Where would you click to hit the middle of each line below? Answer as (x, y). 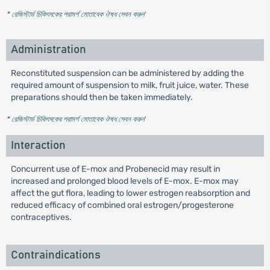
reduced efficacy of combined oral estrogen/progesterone (122, 205)
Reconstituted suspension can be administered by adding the (127, 73)
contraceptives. (41, 217)
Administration (48, 50)
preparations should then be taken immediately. (102, 97)
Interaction (38, 146)
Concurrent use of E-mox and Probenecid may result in (115, 169)
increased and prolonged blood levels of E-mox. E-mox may (124, 181)
